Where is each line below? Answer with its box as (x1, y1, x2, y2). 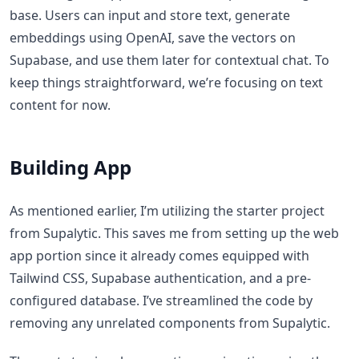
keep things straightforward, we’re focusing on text (10, 74, 323, 91)
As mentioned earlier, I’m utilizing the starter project (10, 202, 325, 220)
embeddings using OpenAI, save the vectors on (10, 29, 296, 46)
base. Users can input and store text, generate (10, 6, 290, 24)
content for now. (10, 96, 111, 114)
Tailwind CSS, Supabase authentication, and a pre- (10, 269, 311, 287)
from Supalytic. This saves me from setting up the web (10, 224, 339, 242)
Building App (10, 154, 131, 180)
